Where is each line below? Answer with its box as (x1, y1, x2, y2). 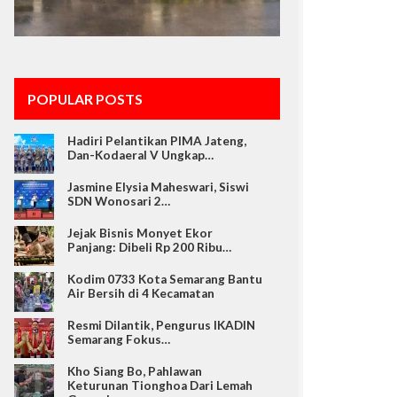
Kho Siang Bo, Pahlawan (67, 363, 202, 378)
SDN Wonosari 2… (67, 193, 170, 208)
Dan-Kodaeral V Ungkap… (67, 147, 214, 162)
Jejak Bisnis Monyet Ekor (67, 225, 213, 240)
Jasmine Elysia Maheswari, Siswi (67, 179, 249, 194)
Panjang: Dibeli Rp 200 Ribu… (67, 239, 231, 254)
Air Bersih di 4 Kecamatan (67, 285, 214, 300)
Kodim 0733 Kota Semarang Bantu (67, 271, 262, 286)
